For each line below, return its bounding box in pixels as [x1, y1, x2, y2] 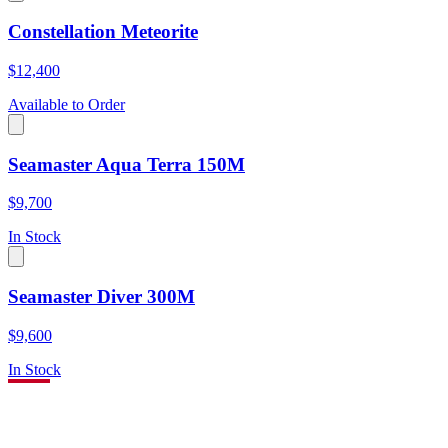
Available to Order [8, 95, 125, 113]
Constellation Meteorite [8, 21, 198, 43]
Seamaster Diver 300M [8, 286, 195, 308]
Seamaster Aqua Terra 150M [8, 153, 245, 175]
